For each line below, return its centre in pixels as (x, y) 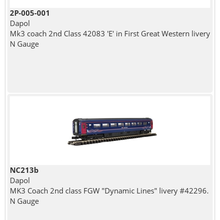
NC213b (24, 170)
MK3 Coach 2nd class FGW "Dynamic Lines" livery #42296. (109, 190)
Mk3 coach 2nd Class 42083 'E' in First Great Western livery (110, 33)
